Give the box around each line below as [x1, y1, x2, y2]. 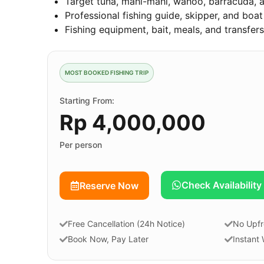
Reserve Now [79, 180, 138, 192]
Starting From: [59, 95, 114, 106]
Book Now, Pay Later [67, 234, 148, 245]
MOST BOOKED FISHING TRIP [64, 69, 148, 77]
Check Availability [181, 179, 262, 192]
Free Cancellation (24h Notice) [67, 219, 185, 229]
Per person [59, 140, 102, 150]
